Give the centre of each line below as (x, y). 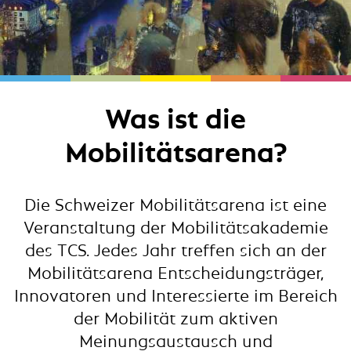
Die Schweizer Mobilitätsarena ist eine (175, 204)
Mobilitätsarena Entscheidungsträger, (175, 273)
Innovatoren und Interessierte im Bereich (175, 295)
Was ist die (175, 119)
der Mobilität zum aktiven (175, 318)
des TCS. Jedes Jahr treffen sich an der (175, 250)
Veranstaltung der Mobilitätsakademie (175, 227)
